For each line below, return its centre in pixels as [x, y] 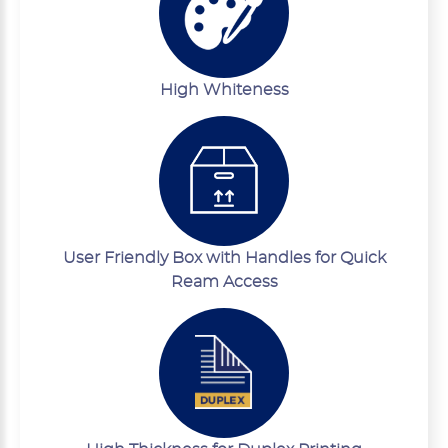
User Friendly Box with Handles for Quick [224, 258]
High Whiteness [224, 90]
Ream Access [224, 282]
